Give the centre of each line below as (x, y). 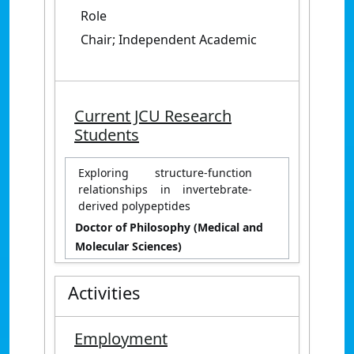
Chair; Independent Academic (169, 39)
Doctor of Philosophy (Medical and (169, 227)
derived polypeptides (134, 205)
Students (107, 134)
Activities (104, 292)
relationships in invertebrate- (165, 189)
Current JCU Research (153, 115)
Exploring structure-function (165, 172)
